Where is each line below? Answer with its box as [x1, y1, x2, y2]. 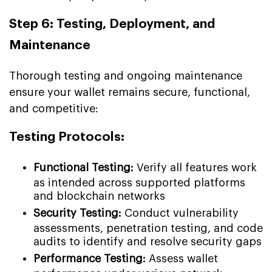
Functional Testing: [33, 161, 134, 173]
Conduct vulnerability [121, 207, 239, 219]
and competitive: [9, 103, 98, 114]
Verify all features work [134, 161, 257, 173]
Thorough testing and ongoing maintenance [9, 70, 242, 81]
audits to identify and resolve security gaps [33, 236, 262, 247]
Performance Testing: [33, 253, 146, 264]
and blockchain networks [33, 190, 165, 202]
